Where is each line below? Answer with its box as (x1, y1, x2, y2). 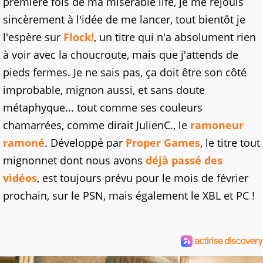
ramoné (3, 135, 45, 150)
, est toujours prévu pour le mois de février (37, 170, 248, 185)
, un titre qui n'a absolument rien (94, 29, 256, 44)
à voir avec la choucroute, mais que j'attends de (3, 47, 238, 62)
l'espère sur (3, 29, 63, 44)
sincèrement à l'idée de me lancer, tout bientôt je (3, 12, 245, 26)
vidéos (3, 170, 37, 185)
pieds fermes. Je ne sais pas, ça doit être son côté (3, 65, 247, 79)
